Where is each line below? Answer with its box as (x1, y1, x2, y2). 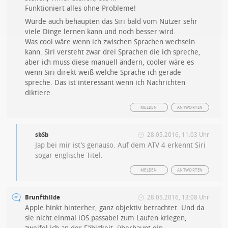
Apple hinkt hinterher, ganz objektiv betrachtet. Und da (25, 204, 205, 212)
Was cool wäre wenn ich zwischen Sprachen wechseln (25, 38, 195, 46)
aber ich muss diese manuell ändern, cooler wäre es (25, 58, 194, 67)
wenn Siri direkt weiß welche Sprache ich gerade (25, 68, 182, 77)
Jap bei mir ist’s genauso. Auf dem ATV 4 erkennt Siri (35, 141, 206, 150)
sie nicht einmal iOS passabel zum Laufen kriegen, (25, 214, 187, 222)
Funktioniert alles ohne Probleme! (25, 4, 136, 13)
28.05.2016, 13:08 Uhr (147, 194, 209, 201)
